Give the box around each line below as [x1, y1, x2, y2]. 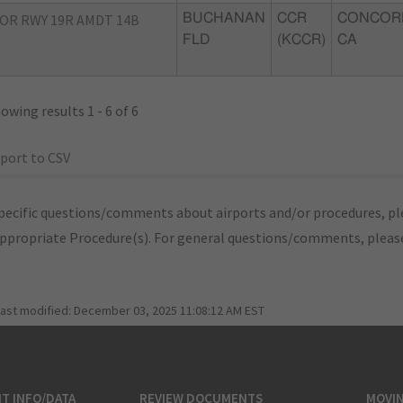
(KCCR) [277, 32, 326, 47]
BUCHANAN [183, 11, 265, 25]
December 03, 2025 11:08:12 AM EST [74, 302, 264, 318]
